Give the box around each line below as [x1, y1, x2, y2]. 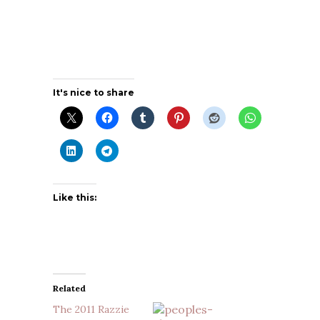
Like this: [53, 191, 96, 203]
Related [53, 282, 86, 294]
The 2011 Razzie [53, 302, 129, 316]
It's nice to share [53, 86, 134, 98]
